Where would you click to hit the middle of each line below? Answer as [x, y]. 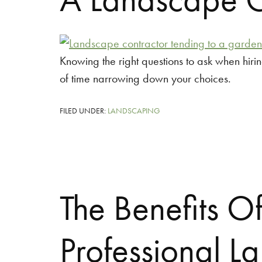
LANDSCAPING [134, 111]
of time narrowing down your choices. [145, 78]
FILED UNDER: [84, 111]
